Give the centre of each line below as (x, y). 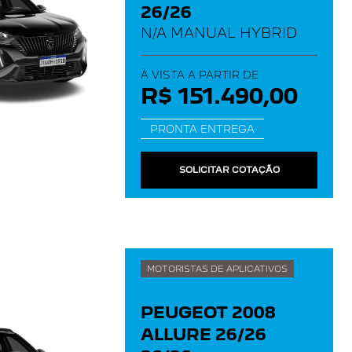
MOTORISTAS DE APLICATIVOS (217, 269)
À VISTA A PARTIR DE (200, 75)
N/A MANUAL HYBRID (219, 33)
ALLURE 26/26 (203, 335)
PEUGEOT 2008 (208, 313)
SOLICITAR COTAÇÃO (229, 170)
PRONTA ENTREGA (202, 129)
